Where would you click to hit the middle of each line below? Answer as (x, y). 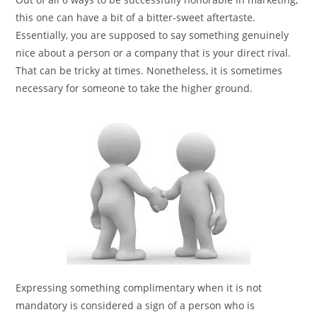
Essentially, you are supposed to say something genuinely (152, 35)
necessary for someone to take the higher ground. (134, 88)
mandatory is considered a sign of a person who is (136, 306)
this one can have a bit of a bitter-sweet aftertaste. (136, 18)
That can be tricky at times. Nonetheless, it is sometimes (149, 71)
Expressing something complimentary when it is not (139, 288)
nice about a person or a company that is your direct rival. (154, 53)
